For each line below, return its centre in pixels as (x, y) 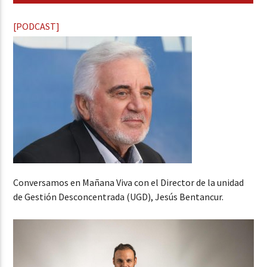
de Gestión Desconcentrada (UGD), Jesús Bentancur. (119, 196)
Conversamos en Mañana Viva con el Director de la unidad (129, 182)
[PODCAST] (37, 26)
